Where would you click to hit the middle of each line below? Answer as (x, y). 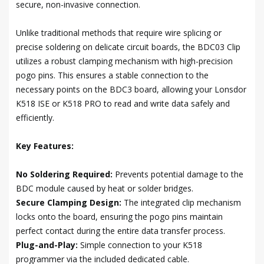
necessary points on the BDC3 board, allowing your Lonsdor (131, 89)
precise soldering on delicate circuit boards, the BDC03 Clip (128, 47)
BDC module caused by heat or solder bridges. (105, 188)
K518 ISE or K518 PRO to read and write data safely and (123, 103)
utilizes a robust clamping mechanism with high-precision (124, 61)
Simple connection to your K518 (141, 245)
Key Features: (45, 146)
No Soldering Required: (65, 174)
